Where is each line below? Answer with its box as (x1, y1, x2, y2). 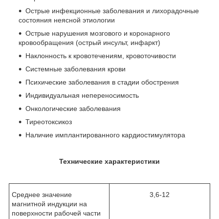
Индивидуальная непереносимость (25, 91, 139, 100)
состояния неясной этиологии (19, 16, 115, 24)
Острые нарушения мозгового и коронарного (25, 29, 170, 38)
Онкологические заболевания (25, 105, 121, 113)
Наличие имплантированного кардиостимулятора (25, 131, 185, 139)
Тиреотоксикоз (25, 118, 72, 126)
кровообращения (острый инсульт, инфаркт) (19, 39, 160, 47)
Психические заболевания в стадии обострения (25, 78, 179, 87)
